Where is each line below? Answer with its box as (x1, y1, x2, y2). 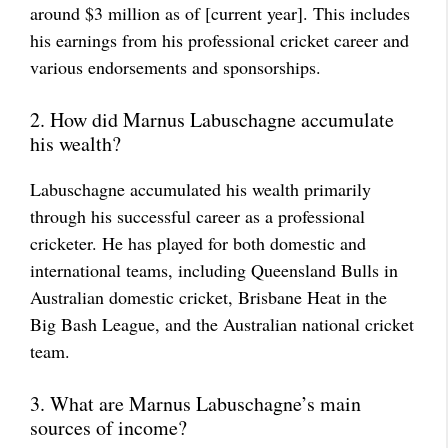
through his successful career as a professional (30, 204, 365, 228)
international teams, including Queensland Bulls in (30, 258, 398, 282)
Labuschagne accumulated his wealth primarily (30, 177, 371, 201)
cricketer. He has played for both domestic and (30, 231, 366, 255)
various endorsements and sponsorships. (30, 55, 321, 79)
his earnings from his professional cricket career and (30, 28, 409, 52)
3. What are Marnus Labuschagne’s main (30, 390, 361, 417)
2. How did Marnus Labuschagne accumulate (30, 106, 394, 133)
